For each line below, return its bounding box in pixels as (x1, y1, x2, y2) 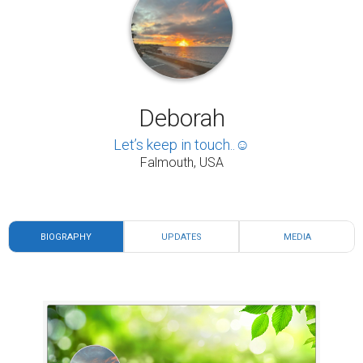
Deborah (138, 104, 225, 132)
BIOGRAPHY (40, 232, 92, 242)
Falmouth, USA (139, 155, 224, 170)
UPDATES (160, 232, 202, 242)
